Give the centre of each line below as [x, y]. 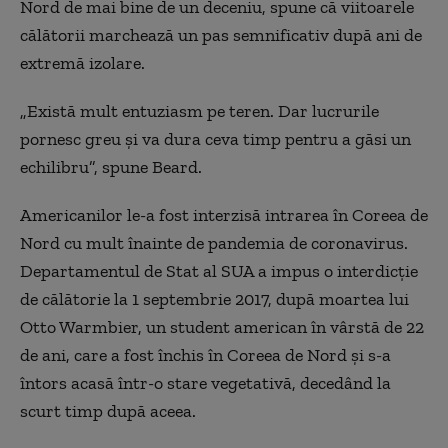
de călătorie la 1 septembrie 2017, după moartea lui [214, 299]
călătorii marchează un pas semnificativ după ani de [221, 35]
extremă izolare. [82, 63]
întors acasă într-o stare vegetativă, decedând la [205, 383]
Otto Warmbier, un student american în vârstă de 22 [222, 327]
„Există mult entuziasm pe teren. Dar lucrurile [199, 111]
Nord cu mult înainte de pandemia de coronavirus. [214, 243]
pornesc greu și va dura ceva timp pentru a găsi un [215, 139]
